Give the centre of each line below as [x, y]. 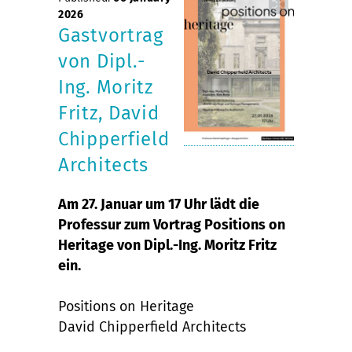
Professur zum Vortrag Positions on [172, 224]
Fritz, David [109, 113]
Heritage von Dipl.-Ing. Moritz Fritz [167, 245]
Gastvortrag [111, 35]
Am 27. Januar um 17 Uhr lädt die [159, 204]
